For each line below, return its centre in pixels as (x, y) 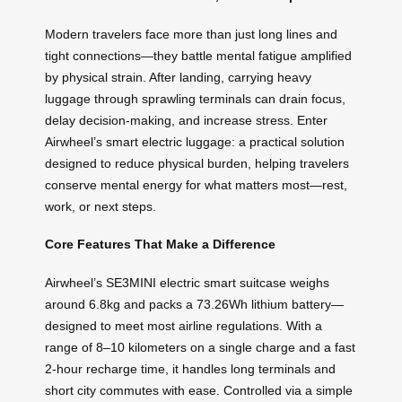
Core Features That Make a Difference (160, 245)
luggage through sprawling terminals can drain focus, (195, 98)
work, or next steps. (100, 206)
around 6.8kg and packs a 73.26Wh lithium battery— (194, 304)
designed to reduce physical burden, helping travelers (197, 163)
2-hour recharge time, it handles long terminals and (190, 368)
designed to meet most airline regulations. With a (184, 325)
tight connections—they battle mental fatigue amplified (198, 55)
